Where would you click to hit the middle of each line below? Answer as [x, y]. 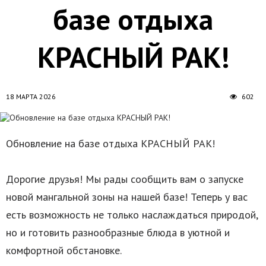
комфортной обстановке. [64, 250]
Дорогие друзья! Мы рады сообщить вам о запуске [125, 179]
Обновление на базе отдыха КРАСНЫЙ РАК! [110, 143]
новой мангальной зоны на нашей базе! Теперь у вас [127, 197]
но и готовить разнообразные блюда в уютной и [118, 232]
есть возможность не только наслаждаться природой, [132, 214]
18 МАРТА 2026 [31, 96]
